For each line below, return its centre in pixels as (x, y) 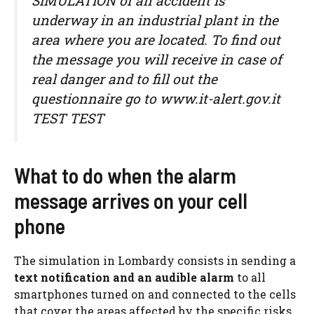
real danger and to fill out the (124, 78)
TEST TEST (68, 118)
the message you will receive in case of (157, 59)
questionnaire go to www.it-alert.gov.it (156, 98)
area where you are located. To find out (156, 39)
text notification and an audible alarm (124, 277)
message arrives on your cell (131, 200)
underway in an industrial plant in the (155, 20)
